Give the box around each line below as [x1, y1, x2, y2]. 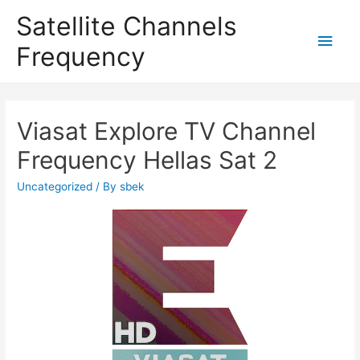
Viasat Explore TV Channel [17, 117, 317, 146]
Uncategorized [17, 180, 93, 194]
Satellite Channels [16, 10, 237, 42]
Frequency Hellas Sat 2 [17, 145, 278, 175]
